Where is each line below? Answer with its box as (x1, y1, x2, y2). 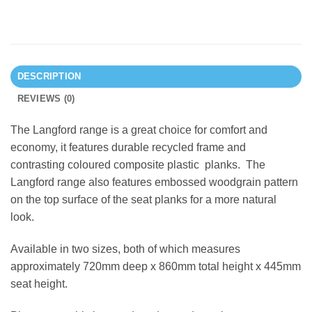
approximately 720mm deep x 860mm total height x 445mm (10, 260, 301, 272)
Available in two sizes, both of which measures (10, 242, 240, 255)
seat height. (10, 277, 68, 290)
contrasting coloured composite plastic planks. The (10, 159, 265, 171)
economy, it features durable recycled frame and (10, 141, 246, 154)
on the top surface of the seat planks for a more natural (10, 194, 276, 206)
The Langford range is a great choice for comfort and (10, 124, 267, 136)
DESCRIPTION (17, 71, 81, 82)
